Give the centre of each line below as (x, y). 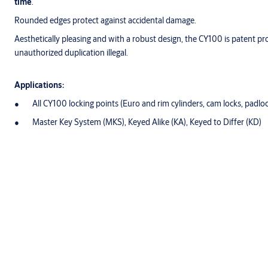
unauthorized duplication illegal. (71, 53)
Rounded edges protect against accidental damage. (105, 21)
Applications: (39, 85)
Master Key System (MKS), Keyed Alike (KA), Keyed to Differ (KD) (147, 122)
